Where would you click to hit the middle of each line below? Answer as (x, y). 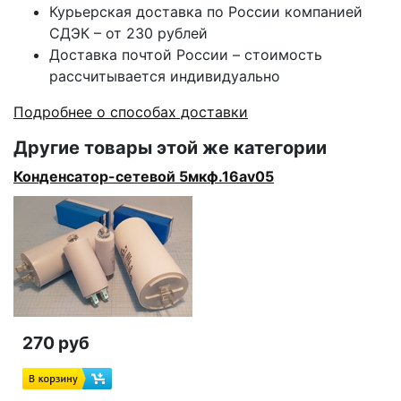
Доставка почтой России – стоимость (186, 55)
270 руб (56, 343)
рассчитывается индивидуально (165, 76)
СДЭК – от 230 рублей (128, 33)
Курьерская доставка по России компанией (206, 12)
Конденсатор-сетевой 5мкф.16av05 (144, 176)
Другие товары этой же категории (170, 148)
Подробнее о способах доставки (131, 112)
